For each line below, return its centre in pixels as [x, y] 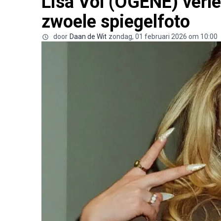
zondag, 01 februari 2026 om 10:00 [163, 36]
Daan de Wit [88, 36]
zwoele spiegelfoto [116, 21]
